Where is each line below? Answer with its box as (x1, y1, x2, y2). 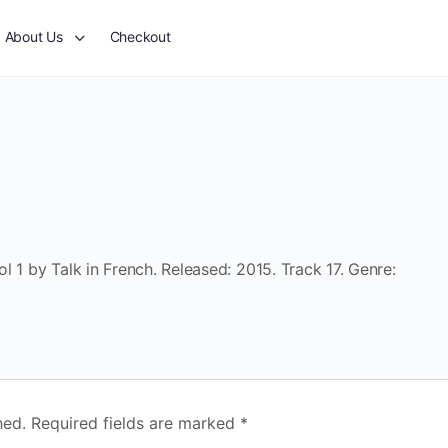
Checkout (109, 28, 171, 45)
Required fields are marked (31, 413, 240, 433)
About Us (4, 28, 63, 45)
